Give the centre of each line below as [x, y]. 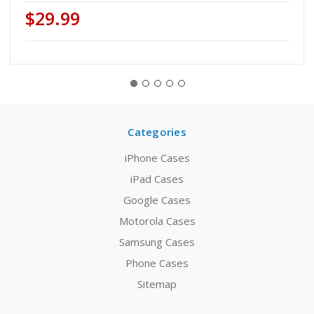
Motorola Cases [157, 221]
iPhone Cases [157, 158]
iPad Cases [157, 179]
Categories [157, 132]
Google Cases [157, 200]
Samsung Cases [157, 242]
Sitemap [157, 284]
